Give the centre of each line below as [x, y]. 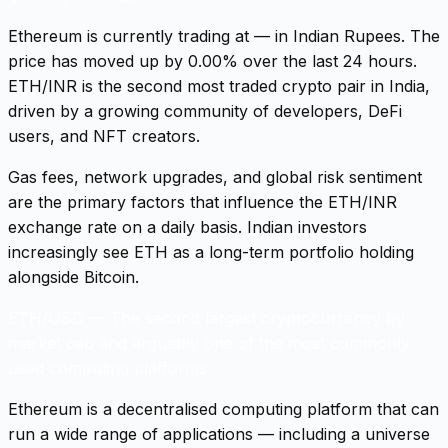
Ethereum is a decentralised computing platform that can [223, 408]
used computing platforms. [109, 367]
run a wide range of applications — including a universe [219, 433]
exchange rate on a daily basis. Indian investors [187, 226]
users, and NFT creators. [104, 135]
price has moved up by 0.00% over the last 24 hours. [212, 60]
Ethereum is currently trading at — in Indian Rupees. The [224, 35]
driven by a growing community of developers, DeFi [205, 110]
